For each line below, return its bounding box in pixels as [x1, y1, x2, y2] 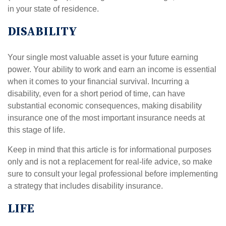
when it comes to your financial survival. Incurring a [8, 77, 189, 86]
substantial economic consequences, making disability [8, 101, 202, 110]
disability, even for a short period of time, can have [8, 89, 185, 98]
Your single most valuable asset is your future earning [8, 53, 198, 62]
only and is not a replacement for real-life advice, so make [8, 157, 212, 166]
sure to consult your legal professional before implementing [8, 169, 218, 178]
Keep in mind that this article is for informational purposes [8, 145, 211, 154]
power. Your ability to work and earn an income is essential [8, 65, 216, 74]
